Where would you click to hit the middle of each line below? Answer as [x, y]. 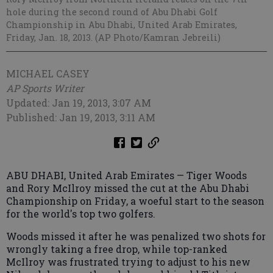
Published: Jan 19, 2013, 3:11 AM [81, 118]
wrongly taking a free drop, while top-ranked [117, 249]
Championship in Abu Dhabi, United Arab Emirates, [122, 25]
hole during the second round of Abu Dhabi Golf [112, 12]
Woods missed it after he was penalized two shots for [136, 236]
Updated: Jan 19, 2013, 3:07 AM [79, 103]
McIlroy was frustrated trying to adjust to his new [128, 262]
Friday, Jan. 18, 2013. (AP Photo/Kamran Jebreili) [113, 38]
